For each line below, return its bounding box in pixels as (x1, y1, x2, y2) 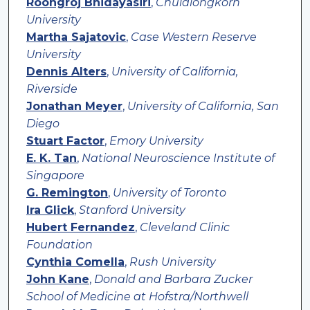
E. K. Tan (26, 152, 77, 165)
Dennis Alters (26, 65, 107, 79)
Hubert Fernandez (26, 221, 135, 235)
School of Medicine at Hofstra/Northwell (26, 290, 248, 304)
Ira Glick (26, 203, 74, 217)
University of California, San (127, 100, 279, 113)
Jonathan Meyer (26, 100, 122, 113)
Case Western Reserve (130, 30, 257, 44)
